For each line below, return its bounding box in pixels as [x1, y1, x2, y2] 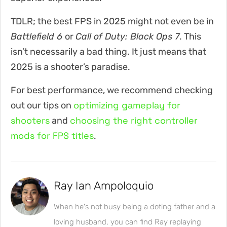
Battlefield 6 [11, 30, 65, 42]
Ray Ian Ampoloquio [54, 178, 154, 193]
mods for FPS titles [11, 129, 94, 141]
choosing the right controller [70, 114, 198, 126]
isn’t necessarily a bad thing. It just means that [11, 46, 206, 57]
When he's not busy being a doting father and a [54, 202, 215, 211]
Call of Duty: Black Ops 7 [75, 30, 179, 42]
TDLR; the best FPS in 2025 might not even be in [11, 15, 214, 27]
